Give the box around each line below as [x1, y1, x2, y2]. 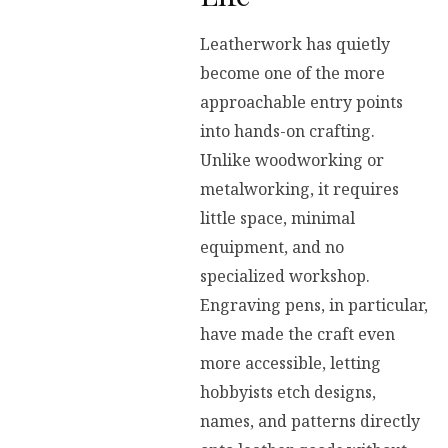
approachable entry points [200, 91, 403, 114]
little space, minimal [200, 207, 355, 230]
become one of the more [200, 62, 385, 85]
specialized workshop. [200, 265, 374, 288]
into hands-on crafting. [200, 120, 375, 143]
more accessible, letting [200, 352, 381, 375]
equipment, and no [200, 236, 344, 259]
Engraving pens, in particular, [200, 294, 428, 317]
